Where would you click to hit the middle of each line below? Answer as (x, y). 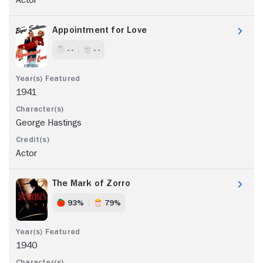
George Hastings (49, 122)
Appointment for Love (100, 30)
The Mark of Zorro (92, 183)
